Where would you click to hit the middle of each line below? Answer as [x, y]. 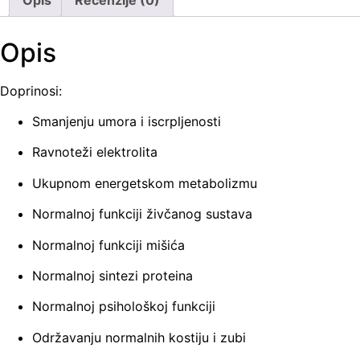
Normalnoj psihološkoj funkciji [124, 307]
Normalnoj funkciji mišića [108, 245]
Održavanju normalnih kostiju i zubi [139, 337]
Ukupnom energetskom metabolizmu [145, 183]
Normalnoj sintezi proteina [112, 276]
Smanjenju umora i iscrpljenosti [127, 122]
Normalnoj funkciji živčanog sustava [142, 214]
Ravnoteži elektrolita [95, 152]
